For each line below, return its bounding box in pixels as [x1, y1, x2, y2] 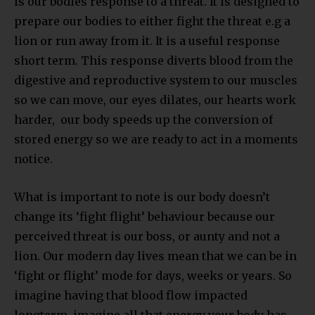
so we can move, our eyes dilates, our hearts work [14, 92, 296, 107]
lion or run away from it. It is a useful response [14, 33, 280, 48]
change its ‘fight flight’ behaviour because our [14, 209, 275, 224]
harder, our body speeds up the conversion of [14, 112, 273, 127]
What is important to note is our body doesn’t [14, 189, 270, 204]
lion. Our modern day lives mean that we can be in [14, 248, 297, 263]
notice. [14, 151, 53, 166]
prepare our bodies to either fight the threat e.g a [14, 13, 290, 28]
